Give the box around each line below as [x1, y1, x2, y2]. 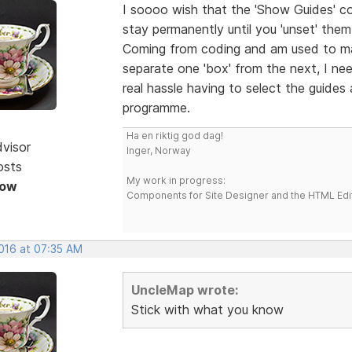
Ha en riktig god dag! [126, 129, 223, 141]
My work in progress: [126, 174, 225, 186]
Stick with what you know [130, 301, 284, 317]
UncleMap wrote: [130, 281, 238, 298]
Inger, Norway [126, 144, 191, 156]
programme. [122, 99, 190, 115]
